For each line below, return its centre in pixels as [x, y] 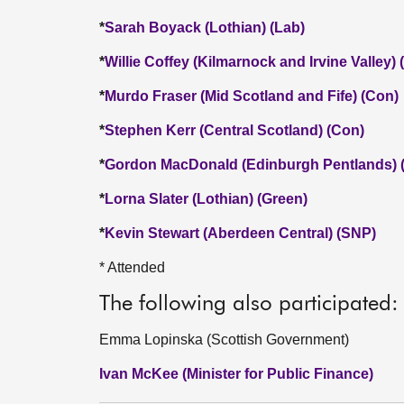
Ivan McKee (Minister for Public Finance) [236, 374]
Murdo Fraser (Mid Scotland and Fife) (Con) [252, 96]
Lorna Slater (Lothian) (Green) [206, 199]
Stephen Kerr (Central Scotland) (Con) [234, 130]
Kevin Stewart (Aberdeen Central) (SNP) [240, 233]
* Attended [132, 267]
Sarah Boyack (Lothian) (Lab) [205, 28]
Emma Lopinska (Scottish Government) [224, 340]
